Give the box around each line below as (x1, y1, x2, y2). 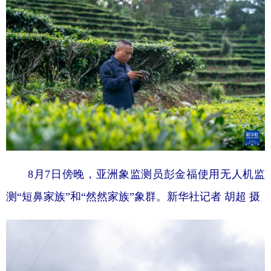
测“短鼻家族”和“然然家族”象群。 (6, 190, 167, 203)
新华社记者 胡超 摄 (167, 190, 260, 203)
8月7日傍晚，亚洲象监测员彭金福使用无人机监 (6, 168, 265, 180)
